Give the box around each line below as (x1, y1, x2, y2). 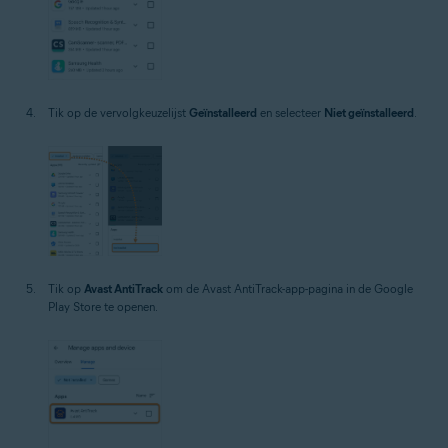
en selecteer (257, 105, 324, 121)
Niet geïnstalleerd (324, 105, 414, 121)
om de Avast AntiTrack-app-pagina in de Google (163, 281, 413, 297)
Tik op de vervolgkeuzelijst (48, 105, 189, 121)
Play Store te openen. (48, 299, 158, 315)
